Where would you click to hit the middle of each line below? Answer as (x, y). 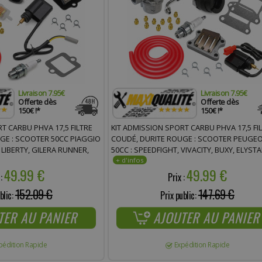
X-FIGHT (124, 172)
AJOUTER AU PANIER (206, 217)
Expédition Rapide (202, 244)
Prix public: (179, 195)
